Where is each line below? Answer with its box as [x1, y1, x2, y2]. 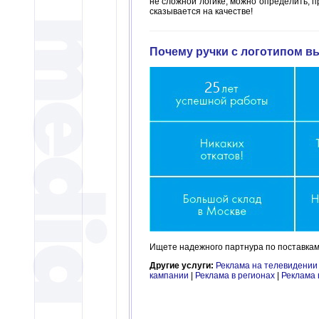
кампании [150, 271, 189, 281]
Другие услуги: [150, 261, 216, 271]
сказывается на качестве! [150, 6, 253, 17]
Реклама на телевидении [216, 261, 318, 271]
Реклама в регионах [195, 271, 275, 281]
